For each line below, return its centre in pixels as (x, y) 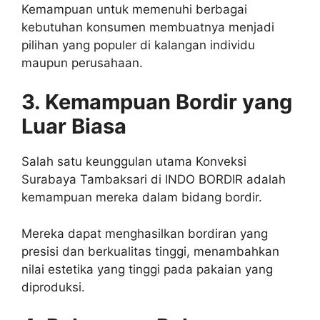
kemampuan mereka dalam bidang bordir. (142, 197)
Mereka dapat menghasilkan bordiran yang (145, 233)
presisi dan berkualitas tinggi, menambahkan (150, 251)
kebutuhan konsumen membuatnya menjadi (148, 27)
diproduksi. (53, 287)
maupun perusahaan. (82, 62)
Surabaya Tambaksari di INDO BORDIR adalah (154, 180)
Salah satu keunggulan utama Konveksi (134, 162)
